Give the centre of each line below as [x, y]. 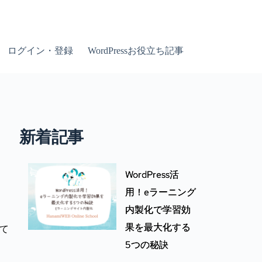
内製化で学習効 [158, 210]
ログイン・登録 [40, 51]
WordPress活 [152, 175]
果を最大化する [158, 227]
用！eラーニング [161, 192]
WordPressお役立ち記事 [135, 51]
